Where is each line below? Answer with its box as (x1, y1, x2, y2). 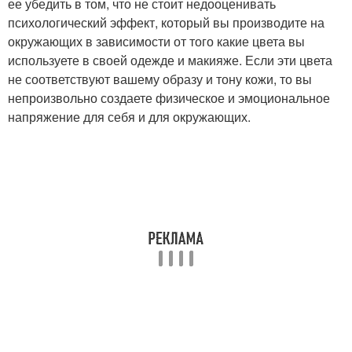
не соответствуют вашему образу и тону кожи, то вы (8, 70, 312, 88)
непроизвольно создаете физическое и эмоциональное (8, 89, 330, 107)
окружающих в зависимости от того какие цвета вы (8, 32, 305, 50)
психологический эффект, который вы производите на (8, 13, 324, 31)
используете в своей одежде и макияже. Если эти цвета (8, 51, 332, 69)
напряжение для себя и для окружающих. (8, 108, 251, 126)
